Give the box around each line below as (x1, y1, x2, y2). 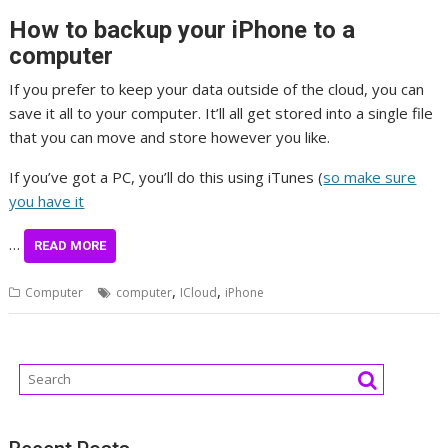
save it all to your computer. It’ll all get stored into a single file (9, 102, 434, 123)
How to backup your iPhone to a (9, 15, 356, 44)
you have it (9, 190, 85, 211)
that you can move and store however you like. (9, 126, 331, 147)
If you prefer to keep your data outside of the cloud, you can (9, 78, 425, 99)
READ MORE (34, 237, 107, 253)
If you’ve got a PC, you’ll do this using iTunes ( (9, 166, 324, 187)
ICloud (180, 283, 218, 301)
